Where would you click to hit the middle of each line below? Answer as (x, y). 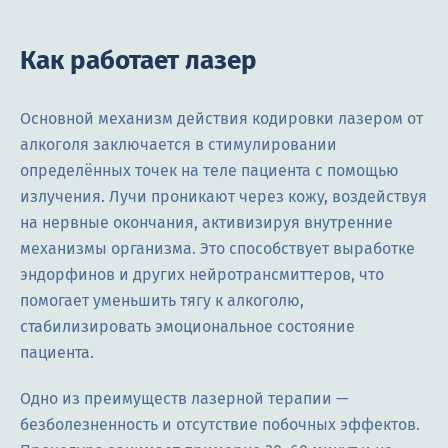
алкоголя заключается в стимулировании (178, 144)
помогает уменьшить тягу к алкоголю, (162, 300)
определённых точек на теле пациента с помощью (209, 170)
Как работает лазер (138, 60)
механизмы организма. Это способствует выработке (217, 248)
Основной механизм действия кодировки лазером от (221, 118)
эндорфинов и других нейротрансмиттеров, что (202, 274)
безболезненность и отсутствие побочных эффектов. (220, 424)
